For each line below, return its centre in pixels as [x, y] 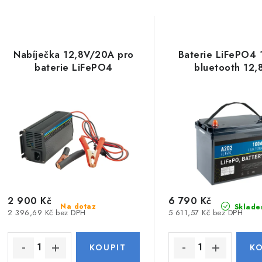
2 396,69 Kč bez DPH [47, 212]
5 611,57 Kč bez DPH [206, 212]
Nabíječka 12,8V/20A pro [74, 55]
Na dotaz [78, 206]
